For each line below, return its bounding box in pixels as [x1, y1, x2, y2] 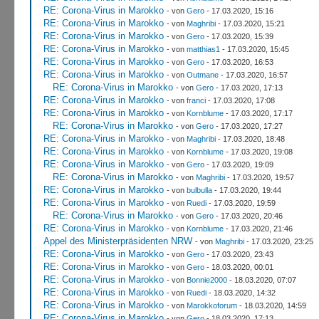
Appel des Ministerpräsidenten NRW [43, 235, 192, 246]
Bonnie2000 [186, 275, 227, 284]
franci [186, 95, 206, 105]
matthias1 [186, 44, 220, 53]
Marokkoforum [186, 300, 237, 310]
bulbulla [186, 185, 212, 194]
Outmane [186, 70, 219, 79]
